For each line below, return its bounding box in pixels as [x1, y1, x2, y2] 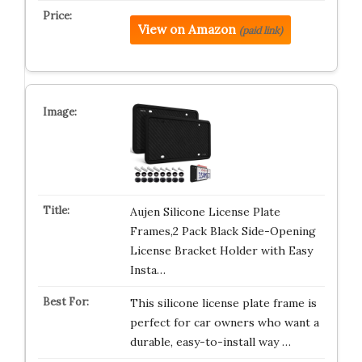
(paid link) [238, 23, 283, 36]
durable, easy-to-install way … [129, 334, 291, 349]
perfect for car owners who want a [129, 314, 319, 330]
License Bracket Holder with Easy [129, 242, 313, 258]
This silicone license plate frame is [129, 295, 317, 310]
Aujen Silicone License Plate [129, 204, 280, 219]
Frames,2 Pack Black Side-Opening [129, 223, 316, 238]
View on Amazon [137, 21, 236, 37]
